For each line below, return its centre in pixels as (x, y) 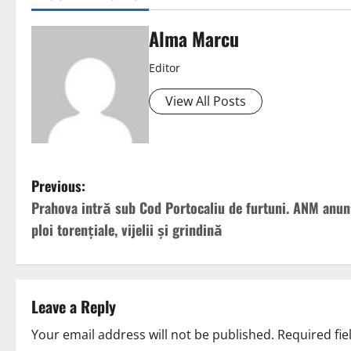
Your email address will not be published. (153, 335)
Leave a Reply (74, 307)
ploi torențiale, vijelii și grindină (127, 230)
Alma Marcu (194, 39)
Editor (165, 68)
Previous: (58, 186)
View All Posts (206, 101)
